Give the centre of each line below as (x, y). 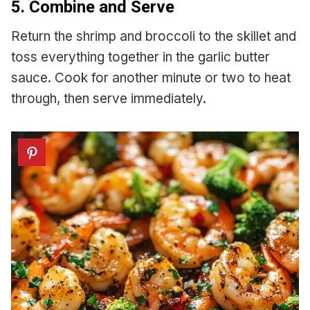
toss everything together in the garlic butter (140, 57)
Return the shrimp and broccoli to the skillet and (154, 37)
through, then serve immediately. (109, 99)
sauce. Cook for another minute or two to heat (151, 78)
